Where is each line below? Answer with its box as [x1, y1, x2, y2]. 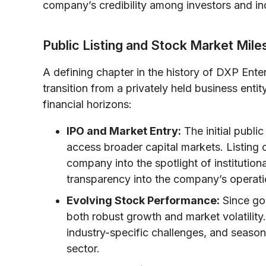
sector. [66, 242, 100, 255]
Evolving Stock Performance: [66, 194, 220, 207]
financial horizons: [43, 97, 132, 110]
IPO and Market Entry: [66, 124, 181, 137]
